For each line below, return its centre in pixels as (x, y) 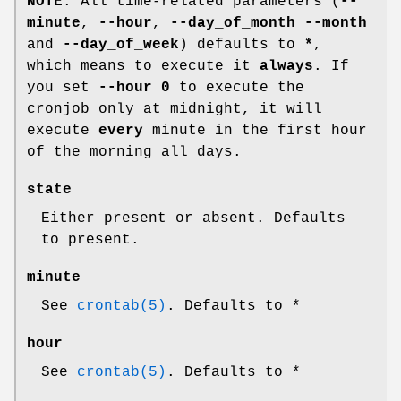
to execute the (237, 88)
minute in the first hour (255, 131)
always (286, 67)
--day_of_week (121, 45)
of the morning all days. (134, 153)
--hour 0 (134, 88)
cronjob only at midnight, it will (175, 110)
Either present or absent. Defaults (193, 219)
